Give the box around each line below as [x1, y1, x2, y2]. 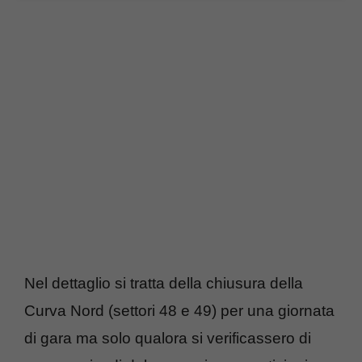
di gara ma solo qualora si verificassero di [24, 329, 311, 347]
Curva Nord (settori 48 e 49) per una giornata [24, 301, 335, 319]
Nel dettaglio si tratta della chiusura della [24, 274, 303, 292]
